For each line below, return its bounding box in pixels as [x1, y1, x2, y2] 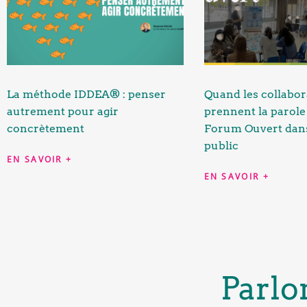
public [204, 138, 238, 152]
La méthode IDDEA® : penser [7, 87, 166, 101]
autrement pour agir [7, 104, 119, 118]
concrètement [7, 121, 84, 135]
